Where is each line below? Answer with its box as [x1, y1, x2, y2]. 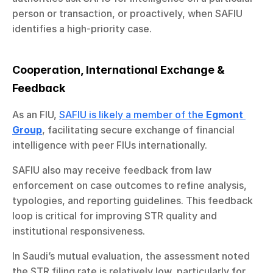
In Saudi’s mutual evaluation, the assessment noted [12, 249, 250, 262]
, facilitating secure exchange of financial [42, 123, 235, 136]
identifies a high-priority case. [12, 22, 152, 35]
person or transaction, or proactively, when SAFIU [12, 7, 243, 19]
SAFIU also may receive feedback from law [12, 163, 211, 176]
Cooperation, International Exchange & [12, 63, 225, 76]
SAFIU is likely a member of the [59, 108, 206, 121]
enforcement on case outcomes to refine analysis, [12, 179, 247, 191]
